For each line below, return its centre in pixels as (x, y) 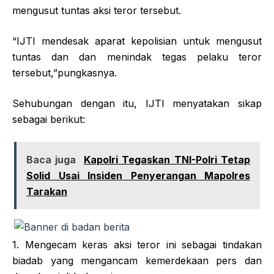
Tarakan (47, 191)
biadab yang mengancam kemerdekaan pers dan (137, 260)
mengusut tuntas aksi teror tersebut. (97, 10)
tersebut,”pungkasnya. (65, 72)
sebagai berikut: (49, 119)
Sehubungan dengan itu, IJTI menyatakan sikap (137, 103)
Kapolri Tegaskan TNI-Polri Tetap (167, 159)
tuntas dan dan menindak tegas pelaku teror (137, 57)
